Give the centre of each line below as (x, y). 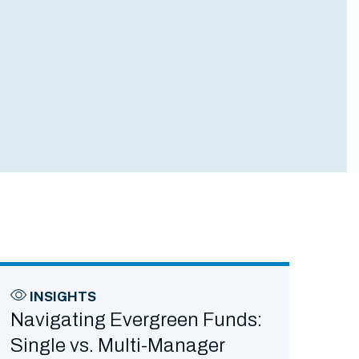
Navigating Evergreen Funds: (136, 320)
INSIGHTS (63, 296)
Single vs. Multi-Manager (119, 345)
